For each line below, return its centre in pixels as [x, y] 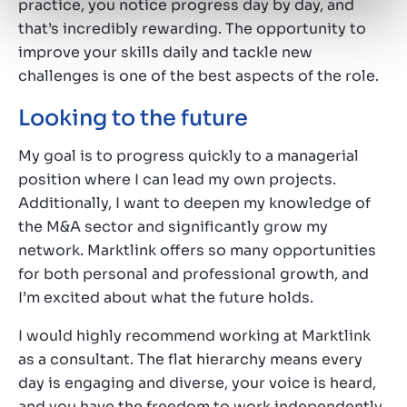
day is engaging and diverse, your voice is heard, [197, 382]
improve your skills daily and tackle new [165, 52]
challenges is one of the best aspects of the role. [199, 75]
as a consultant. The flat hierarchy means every [190, 359]
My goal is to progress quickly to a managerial [189, 155]
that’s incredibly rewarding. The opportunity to [192, 28]
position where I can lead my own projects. [177, 179]
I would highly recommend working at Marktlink [194, 335]
